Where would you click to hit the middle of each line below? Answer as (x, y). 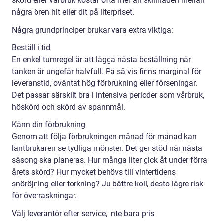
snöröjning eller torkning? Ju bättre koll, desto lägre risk (108, 184)
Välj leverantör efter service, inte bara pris (83, 214)
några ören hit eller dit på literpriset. (73, 12)
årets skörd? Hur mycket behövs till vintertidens (94, 172)
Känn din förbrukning (49, 125)
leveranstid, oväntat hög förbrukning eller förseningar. (105, 83)
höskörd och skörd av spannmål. (69, 107)
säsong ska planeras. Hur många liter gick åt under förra (110, 160)
